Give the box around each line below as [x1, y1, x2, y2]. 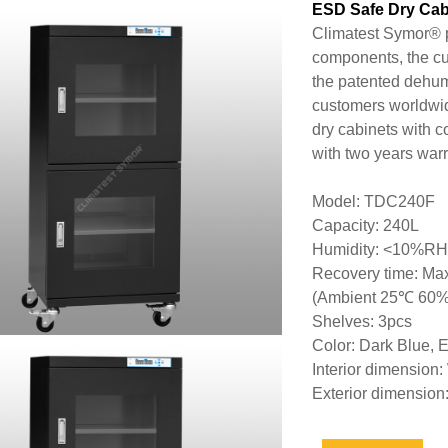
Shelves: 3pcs [312, 313, 413, 331]
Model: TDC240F [312, 193, 436, 211]
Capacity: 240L [312, 217, 420, 235]
